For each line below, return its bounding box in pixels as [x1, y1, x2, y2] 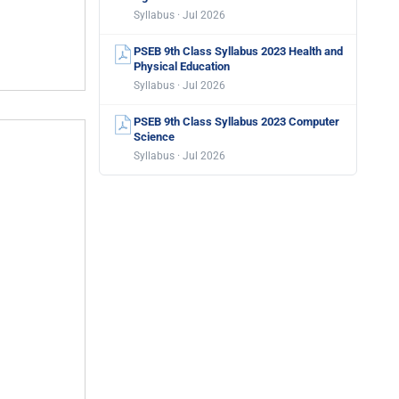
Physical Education [134, 60, 230, 73]
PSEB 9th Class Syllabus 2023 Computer [134, 115, 339, 128]
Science [134, 130, 175, 143]
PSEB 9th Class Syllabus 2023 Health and [134, 45, 343, 58]
